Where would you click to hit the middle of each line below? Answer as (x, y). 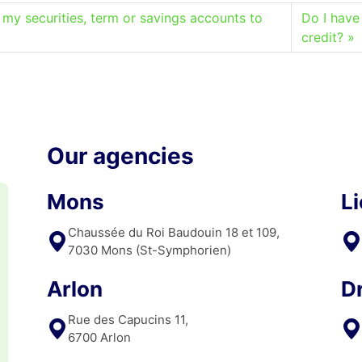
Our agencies (120, 156)
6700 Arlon (99, 337)
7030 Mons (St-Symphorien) (149, 250)
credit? (323, 37)
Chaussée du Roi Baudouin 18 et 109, (175, 232)
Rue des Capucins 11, (130, 319)
